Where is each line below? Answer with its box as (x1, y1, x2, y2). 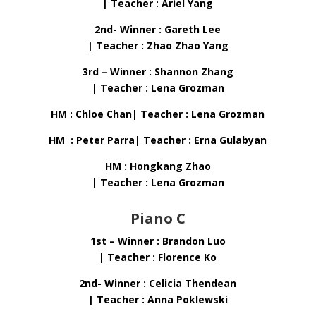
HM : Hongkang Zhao (104, 159, 211, 173)
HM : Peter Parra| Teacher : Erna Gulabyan (49, 133, 267, 147)
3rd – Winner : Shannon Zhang (82, 65, 233, 78)
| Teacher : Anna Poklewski (87, 293, 228, 306)
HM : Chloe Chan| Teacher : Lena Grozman (51, 107, 265, 121)
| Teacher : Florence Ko (99, 250, 217, 264)
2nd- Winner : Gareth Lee (95, 23, 221, 36)
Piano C (130, 209, 186, 228)
